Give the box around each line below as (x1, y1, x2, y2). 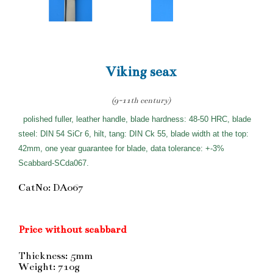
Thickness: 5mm (18, 249, 93, 262)
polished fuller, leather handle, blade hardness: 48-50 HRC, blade (23, 114, 251, 124)
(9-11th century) (112, 95, 171, 105)
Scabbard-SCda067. (18, 158, 89, 168)
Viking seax (106, 63, 176, 80)
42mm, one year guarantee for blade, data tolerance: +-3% (18, 143, 227, 153)
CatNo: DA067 (18, 181, 83, 194)
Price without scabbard (18, 223, 126, 236)
